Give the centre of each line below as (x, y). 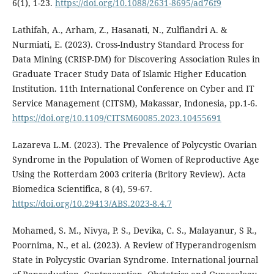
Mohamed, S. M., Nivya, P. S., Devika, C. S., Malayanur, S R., (134, 231)
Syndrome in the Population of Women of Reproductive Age (135, 160)
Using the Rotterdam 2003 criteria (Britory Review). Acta (129, 174)
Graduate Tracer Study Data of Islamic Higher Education (129, 74)
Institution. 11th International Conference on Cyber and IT (133, 89)
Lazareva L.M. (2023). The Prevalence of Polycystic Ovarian (134, 145)
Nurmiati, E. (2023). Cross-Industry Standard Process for (128, 45)
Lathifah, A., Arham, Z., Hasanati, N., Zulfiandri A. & (119, 30)
